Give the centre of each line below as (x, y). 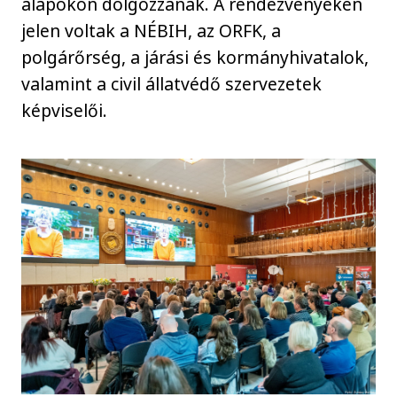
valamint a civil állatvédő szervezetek (172, 84)
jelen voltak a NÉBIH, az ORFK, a (152, 31)
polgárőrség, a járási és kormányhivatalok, (195, 58)
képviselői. (67, 111)
